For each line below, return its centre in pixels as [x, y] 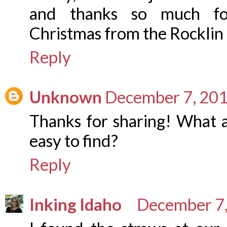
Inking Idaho [75, 205]
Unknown [66, 97]
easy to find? [74, 141]
